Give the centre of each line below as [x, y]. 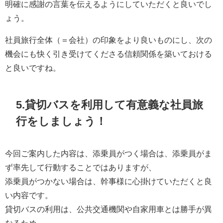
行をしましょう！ [61, 121]
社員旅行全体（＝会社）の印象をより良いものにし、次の [109, 40]
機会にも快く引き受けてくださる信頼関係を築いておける [109, 54]
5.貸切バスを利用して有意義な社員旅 [110, 105]
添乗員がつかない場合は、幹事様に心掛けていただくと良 [109, 181]
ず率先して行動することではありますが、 [81, 167]
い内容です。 [29, 195]
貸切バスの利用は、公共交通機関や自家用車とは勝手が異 [109, 209]
